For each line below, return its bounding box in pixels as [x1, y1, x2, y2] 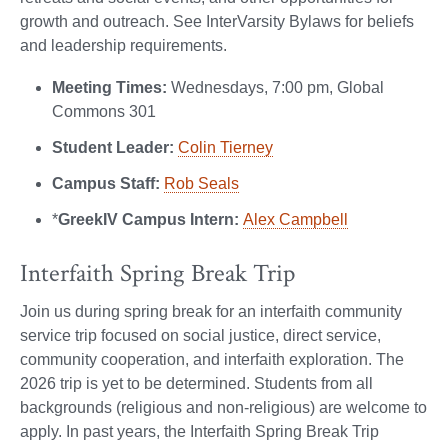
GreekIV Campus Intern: [58, 211, 243, 229]
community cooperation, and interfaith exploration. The [20, 351, 404, 369]
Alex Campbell [243, 211, 348, 229]
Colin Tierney [178, 139, 273, 157]
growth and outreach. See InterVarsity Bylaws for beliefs [20, 13, 414, 31]
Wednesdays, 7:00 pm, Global [167, 79, 384, 97]
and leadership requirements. [20, 37, 227, 55]
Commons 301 [52, 103, 156, 121]
